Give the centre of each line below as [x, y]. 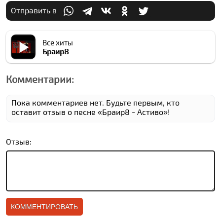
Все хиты [58, 42]
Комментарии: [40, 79]
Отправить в [34, 10]
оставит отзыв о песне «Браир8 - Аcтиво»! [91, 112]
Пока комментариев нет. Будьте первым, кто [96, 102]
